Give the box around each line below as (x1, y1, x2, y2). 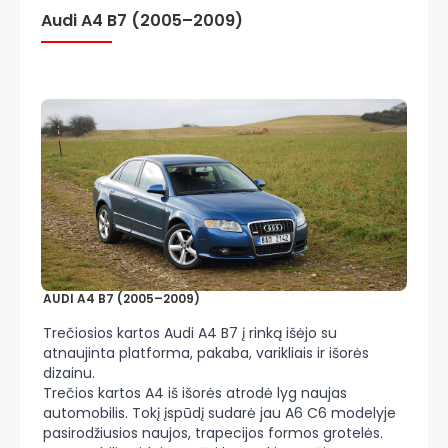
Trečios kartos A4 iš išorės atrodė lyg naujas (43, 383, 347, 403)
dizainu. (43, 363, 95, 383)
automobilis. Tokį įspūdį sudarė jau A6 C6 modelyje (43, 403, 396, 423)
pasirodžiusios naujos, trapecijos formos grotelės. (43, 423, 383, 443)
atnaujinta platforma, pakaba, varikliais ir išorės (43, 343, 369, 363)
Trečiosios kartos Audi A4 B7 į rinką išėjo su (43, 323, 337, 343)
